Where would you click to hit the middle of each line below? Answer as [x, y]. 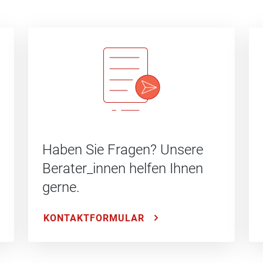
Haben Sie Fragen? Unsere [123, 149]
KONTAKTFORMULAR [94, 218]
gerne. [61, 187]
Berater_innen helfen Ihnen [123, 168]
